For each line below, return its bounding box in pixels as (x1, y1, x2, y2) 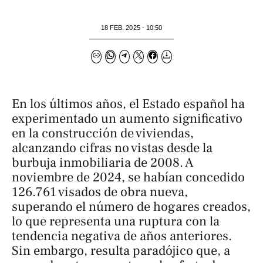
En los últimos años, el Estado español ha (12, 96, 245, 113)
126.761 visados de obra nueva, (12, 184, 188, 201)
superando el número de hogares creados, (12, 198, 251, 215)
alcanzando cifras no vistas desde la (12, 140, 213, 157)
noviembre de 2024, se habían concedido (12, 169, 245, 186)
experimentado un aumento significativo (12, 110, 242, 127)
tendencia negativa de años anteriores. (12, 228, 232, 245)
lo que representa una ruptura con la (12, 213, 220, 230)
